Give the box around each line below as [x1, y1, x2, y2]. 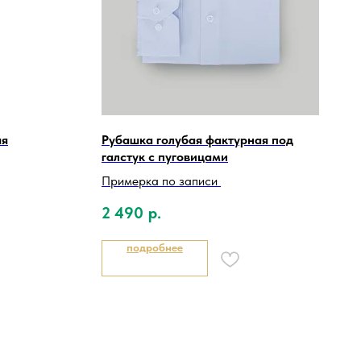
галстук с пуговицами [102, 149, 228, 165]
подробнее [127, 241, 183, 255]
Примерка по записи [102, 173, 221, 189]
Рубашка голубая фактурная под [102, 132, 293, 148]
